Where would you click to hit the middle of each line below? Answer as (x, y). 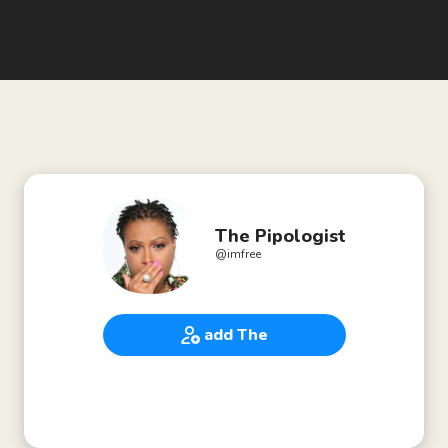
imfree (243, 254)
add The (235, 335)
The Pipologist (280, 236)
